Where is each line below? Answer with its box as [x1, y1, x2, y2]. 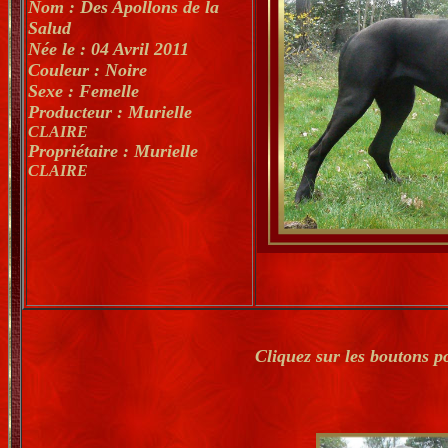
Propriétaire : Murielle [28, 141, 198, 161]
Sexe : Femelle [28, 81, 139, 101]
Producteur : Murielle [28, 102, 192, 122]
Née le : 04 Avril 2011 [28, 39, 189, 59]
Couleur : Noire [28, 60, 147, 80]
